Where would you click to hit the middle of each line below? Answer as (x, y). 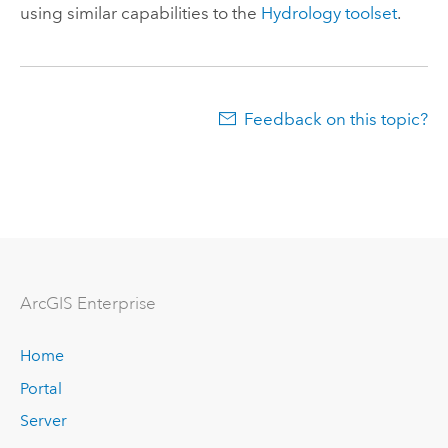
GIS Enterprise (100, 303)
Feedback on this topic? (336, 119)
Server (43, 421)
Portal (40, 388)
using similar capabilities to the (140, 13)
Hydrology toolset (328, 13)
